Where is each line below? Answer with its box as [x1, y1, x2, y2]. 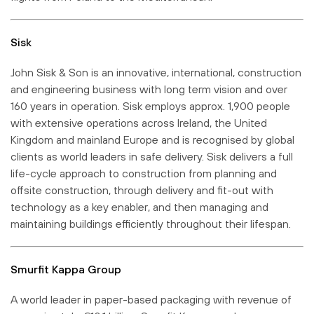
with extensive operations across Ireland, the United [11, 116, 267, 129]
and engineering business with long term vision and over [11, 82, 287, 95]
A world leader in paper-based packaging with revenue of [11, 292, 292, 306]
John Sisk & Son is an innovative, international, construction [11, 65, 301, 78]
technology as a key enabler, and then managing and [11, 200, 268, 213]
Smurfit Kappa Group [11, 262, 121, 275]
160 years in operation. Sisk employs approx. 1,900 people [11, 99, 290, 112]
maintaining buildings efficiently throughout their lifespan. [11, 217, 291, 230]
